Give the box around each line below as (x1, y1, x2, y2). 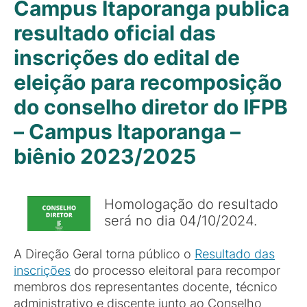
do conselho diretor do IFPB (14, 95, 288, 119)
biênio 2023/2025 (14, 144, 196, 169)
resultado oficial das (14, 21, 216, 45)
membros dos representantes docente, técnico (14, 280, 278, 294)
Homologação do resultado (104, 195, 278, 212)
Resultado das (195, 247, 275, 261)
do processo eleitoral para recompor (71, 263, 280, 278)
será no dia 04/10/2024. (104, 212, 257, 229)
